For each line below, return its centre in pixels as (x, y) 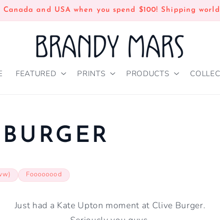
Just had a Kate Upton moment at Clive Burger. (110, 205)
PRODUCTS (148, 73)
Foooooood (44, 175)
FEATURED (36, 73)
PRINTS (91, 73)
